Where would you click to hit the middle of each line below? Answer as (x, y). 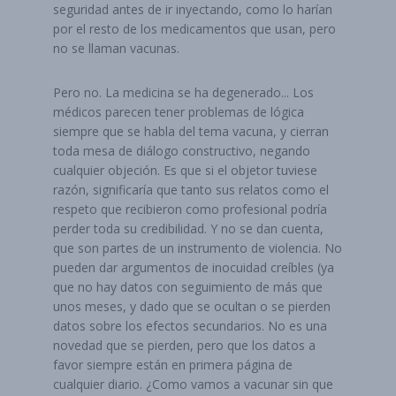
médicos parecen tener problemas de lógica (179, 112)
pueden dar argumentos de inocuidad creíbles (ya (194, 267)
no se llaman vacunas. (118, 48)
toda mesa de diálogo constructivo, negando (182, 151)
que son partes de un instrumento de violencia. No (198, 248)
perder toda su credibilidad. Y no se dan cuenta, (188, 228)
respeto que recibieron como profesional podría (190, 209)
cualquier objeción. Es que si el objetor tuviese (185, 170)
